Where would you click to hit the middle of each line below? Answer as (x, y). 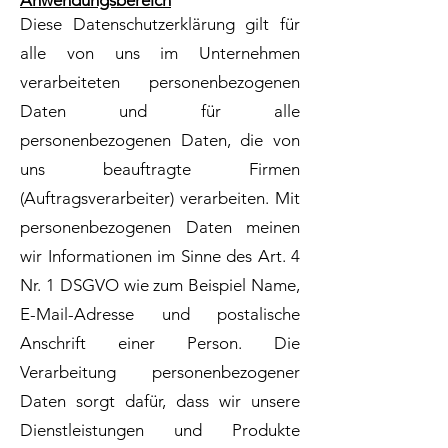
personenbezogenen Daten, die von (160, 140)
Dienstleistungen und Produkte (160, 430)
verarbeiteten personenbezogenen (160, 82)
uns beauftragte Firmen (160, 169)
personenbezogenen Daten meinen (160, 227)
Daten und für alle (160, 111)
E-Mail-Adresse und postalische (160, 314)
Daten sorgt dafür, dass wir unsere (160, 401)
